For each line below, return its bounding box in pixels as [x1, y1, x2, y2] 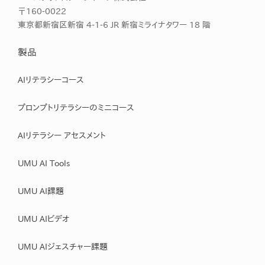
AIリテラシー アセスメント [18, 131, 106, 140]
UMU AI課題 [18, 186, 64, 195]
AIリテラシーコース [18, 75, 84, 84]
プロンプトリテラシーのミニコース [18, 103, 134, 112]
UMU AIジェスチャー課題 [18, 242, 108, 251]
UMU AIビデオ [18, 214, 69, 223]
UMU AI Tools [18, 159, 70, 167]
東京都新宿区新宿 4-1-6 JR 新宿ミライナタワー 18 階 [18, 20, 211, 29]
